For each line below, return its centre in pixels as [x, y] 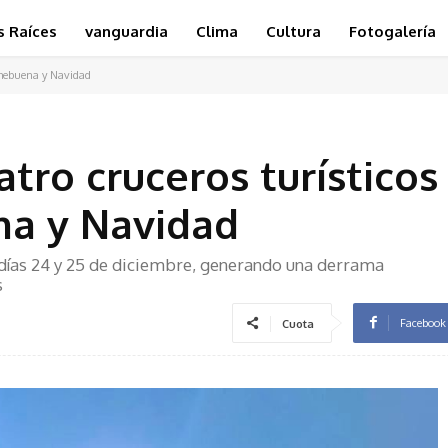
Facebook [423, 322]
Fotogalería [392, 31]
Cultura [293, 31]
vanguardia [126, 31]
